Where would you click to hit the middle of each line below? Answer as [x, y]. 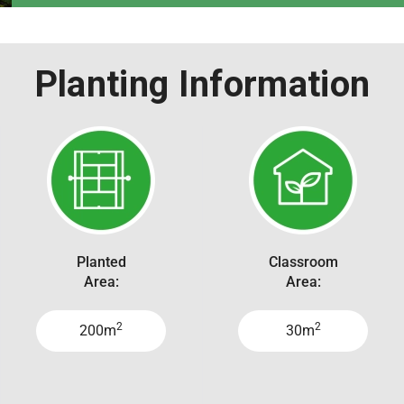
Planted [101, 262]
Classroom [303, 262]
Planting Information [202, 84]
